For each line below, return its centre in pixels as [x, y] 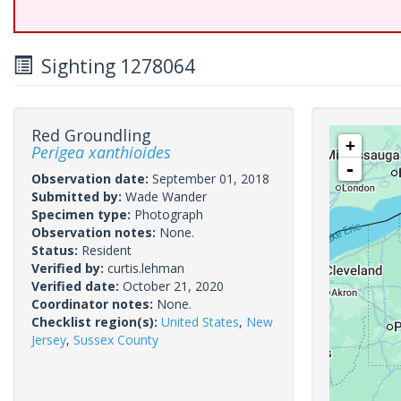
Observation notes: [95, 232]
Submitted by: [78, 196]
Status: [56, 250]
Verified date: [77, 286]
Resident [107, 250]
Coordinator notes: [94, 304]
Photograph [169, 214]
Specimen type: [83, 214]
